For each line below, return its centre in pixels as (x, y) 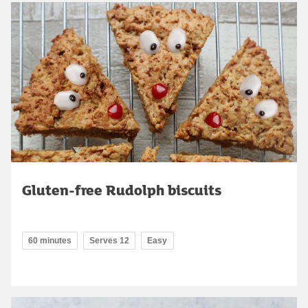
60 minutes (50, 241)
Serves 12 (109, 241)
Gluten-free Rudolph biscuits (122, 190)
